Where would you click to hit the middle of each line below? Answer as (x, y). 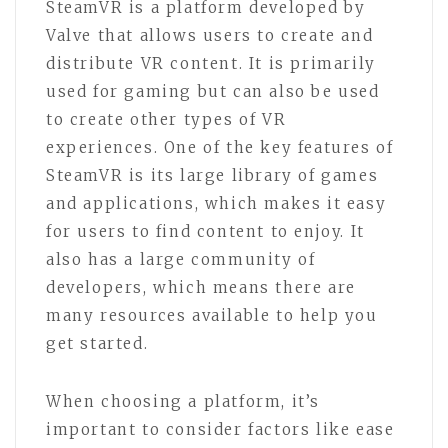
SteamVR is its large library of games (212, 175)
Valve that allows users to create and (210, 35)
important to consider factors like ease (220, 429)
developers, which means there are (201, 287)
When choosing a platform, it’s (183, 401)
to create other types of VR (166, 119)
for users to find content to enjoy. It (205, 231)
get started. (97, 343)
